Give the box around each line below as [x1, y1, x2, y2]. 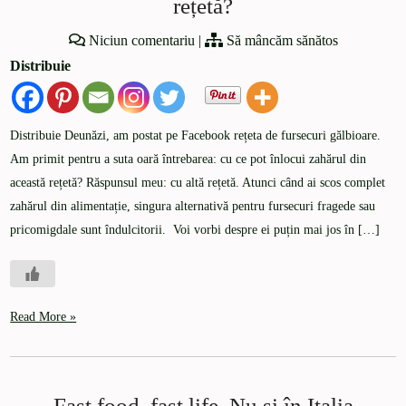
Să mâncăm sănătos [226, 33, 338, 49]
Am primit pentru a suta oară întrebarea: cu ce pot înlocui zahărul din [10, 152, 367, 167]
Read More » [10, 310, 77, 324]
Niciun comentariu [88, 33, 195, 49]
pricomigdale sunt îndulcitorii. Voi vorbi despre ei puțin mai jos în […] [10, 223, 381, 237]
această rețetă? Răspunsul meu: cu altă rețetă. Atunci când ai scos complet [10, 176, 386, 190]
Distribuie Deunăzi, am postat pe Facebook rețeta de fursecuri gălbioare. [10, 129, 382, 143]
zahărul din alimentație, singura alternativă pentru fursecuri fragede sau [10, 199, 376, 214]
